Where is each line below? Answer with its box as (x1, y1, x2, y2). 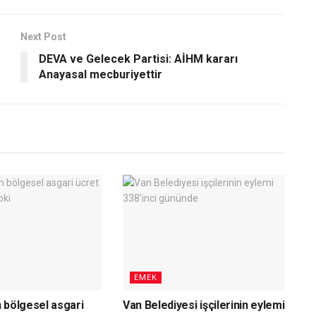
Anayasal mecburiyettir (39, 67, 162, 81)
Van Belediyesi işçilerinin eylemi (122, 298, 285, 312)
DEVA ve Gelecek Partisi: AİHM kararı (39, 51, 238, 66)
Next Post (20, 30, 66, 42)
